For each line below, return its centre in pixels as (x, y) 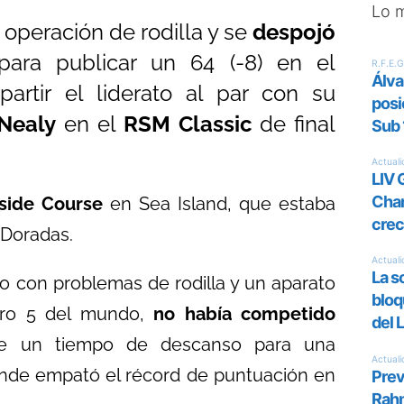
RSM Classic (184, 124)
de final (294, 124)
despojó (294, 32)
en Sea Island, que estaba (219, 204)
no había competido (245, 314)
